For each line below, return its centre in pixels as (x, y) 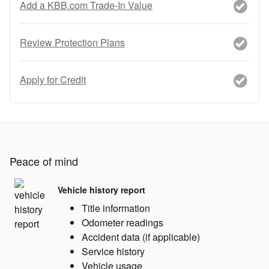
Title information (116, 208)
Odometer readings (122, 222)
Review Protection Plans (72, 42)
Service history (113, 251)
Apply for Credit (53, 79)
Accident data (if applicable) (141, 237)
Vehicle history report (101, 189)
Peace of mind (44, 161)
